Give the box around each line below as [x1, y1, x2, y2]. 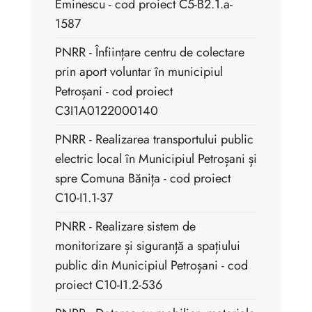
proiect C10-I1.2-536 [55, 276, 162, 295]
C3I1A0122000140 [55, 102, 158, 120]
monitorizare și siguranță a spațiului [55, 237, 240, 256]
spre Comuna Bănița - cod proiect [55, 169, 231, 188]
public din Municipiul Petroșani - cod [55, 256, 248, 275]
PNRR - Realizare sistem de [55, 217, 196, 236]
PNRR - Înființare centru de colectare [55, 43, 244, 62]
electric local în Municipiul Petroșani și [55, 150, 257, 169]
